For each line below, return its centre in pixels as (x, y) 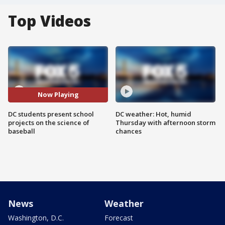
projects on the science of (49, 122)
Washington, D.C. (36, 217)
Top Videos (49, 21)
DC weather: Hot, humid (153, 114)
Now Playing (58, 95)
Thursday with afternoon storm (165, 122)
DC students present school (51, 114)
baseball (22, 131)
